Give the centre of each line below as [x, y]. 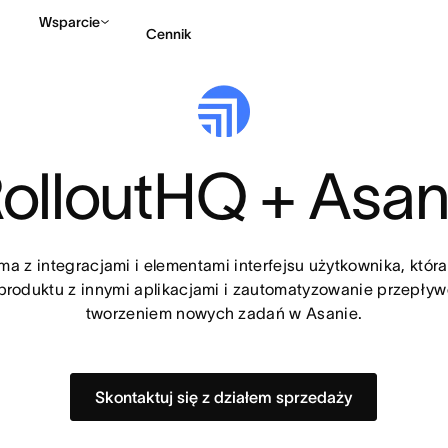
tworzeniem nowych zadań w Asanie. [224, 313]
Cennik [169, 33]
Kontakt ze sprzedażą [374, 116]
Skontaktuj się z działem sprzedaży [224, 397]
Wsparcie [69, 22]
